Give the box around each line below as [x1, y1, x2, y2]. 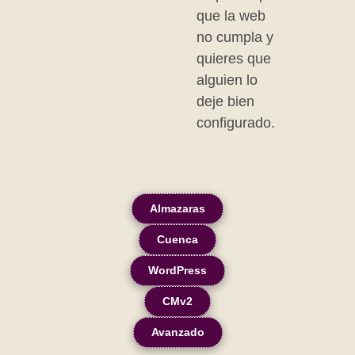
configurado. [197, 115, 276, 131]
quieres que [197, 51, 272, 67]
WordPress [148, 264, 207, 277]
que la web [197, 8, 266, 24]
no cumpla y [197, 29, 274, 45]
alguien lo [197, 72, 258, 88]
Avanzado [151, 326, 204, 338]
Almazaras [150, 202, 205, 215]
